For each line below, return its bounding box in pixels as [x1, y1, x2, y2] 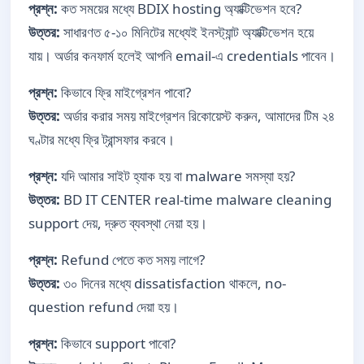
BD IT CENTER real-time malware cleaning [60, 189, 331, 209]
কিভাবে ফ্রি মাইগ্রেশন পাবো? [58, 82, 191, 102]
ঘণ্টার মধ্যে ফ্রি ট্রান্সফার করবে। [28, 129, 175, 149]
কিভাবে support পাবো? [58, 333, 175, 353]
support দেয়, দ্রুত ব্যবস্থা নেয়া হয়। [28, 213, 207, 232]
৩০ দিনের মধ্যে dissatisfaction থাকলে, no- [60, 273, 286, 292]
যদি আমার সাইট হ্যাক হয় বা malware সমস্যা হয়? [58, 166, 295, 185]
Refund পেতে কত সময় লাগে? [58, 249, 205, 269]
